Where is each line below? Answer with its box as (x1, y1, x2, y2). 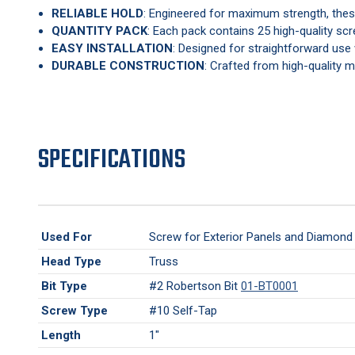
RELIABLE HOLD (52, 6, 144, 21)
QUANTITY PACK (52, 23, 148, 38)
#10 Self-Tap (149, 303, 217, 318)
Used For (41, 229, 92, 244)
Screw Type (41, 303, 108, 318)
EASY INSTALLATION (52, 40, 174, 55)
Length (41, 327, 81, 342)
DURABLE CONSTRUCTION (52, 58, 205, 73)
